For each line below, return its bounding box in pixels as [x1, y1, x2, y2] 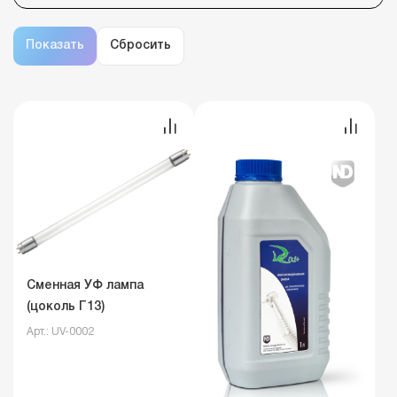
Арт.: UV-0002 [27, 327, 94, 337]
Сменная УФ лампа [27, 280, 144, 292]
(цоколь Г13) [27, 301, 105, 313]
